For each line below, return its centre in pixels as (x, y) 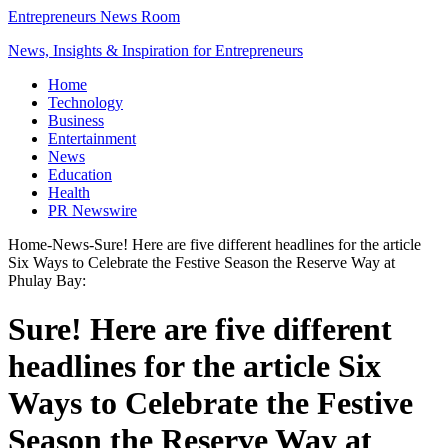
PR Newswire (92, 210)
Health (69, 192)
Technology (85, 102)
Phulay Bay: (47, 280)
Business (76, 120)
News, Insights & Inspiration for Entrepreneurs (155, 50)
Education (80, 174)
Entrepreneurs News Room (94, 16)
